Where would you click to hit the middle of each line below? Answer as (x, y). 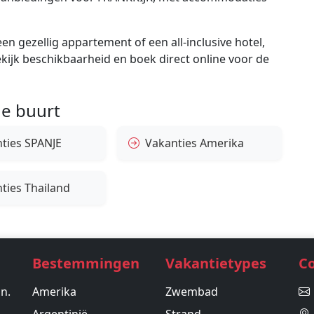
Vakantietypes (216, 264)
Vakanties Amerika (195, 143)
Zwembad (192, 292)
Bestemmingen (86, 264)
